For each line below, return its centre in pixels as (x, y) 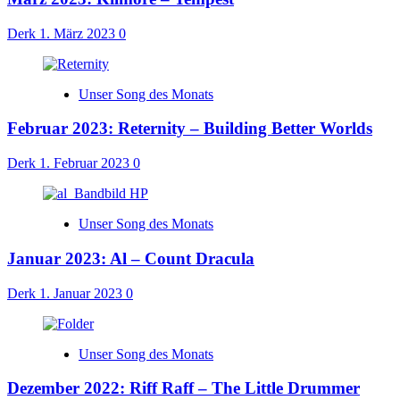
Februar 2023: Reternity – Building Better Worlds (190, 129)
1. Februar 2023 (86, 163)
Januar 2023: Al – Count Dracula (131, 258)
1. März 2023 (79, 33)
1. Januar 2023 (83, 293)
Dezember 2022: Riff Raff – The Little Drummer (183, 388)
